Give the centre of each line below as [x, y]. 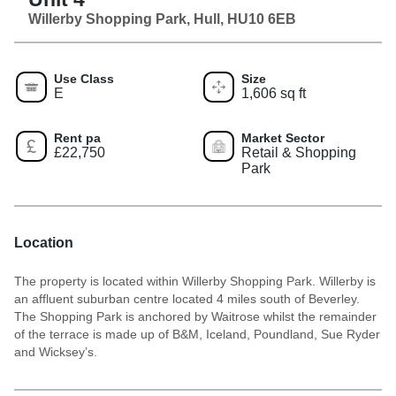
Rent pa [77, 137]
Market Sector [283, 137]
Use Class [84, 78]
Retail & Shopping [299, 152]
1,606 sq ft [274, 93]
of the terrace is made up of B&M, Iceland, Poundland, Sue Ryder [197, 334]
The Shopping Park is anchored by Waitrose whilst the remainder [195, 316]
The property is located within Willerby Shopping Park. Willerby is [195, 281]
